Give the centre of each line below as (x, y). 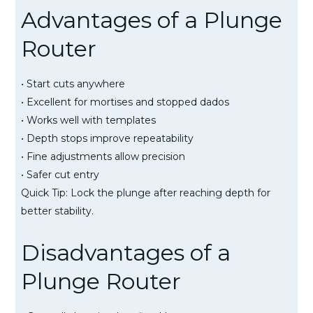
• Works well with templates (88, 120)
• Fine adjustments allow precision (103, 156)
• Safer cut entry (60, 174)
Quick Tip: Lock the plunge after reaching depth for (146, 192)
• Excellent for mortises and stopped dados (125, 102)
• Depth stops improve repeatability (107, 138)
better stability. (57, 211)
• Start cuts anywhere (73, 83)
